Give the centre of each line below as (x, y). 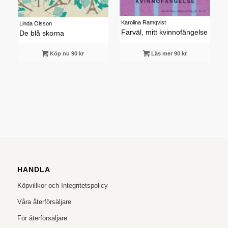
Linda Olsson (35, 23)
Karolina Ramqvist (143, 22)
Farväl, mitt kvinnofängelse (164, 32)
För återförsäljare (42, 218)
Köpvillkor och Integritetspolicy (62, 185)
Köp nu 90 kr (66, 53)
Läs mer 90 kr (168, 53)
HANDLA (34, 169)
